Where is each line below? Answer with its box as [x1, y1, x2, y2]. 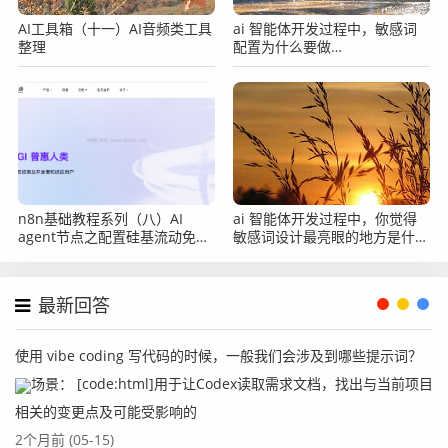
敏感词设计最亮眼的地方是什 [233, 227, 416, 247]
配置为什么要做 [233, 37, 332, 57]
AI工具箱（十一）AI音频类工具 [18, 19, 212, 39]
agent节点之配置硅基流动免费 [18, 227, 210, 247]
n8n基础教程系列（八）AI [18, 209, 183, 229]
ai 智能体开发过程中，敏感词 [233, 19, 418, 39]
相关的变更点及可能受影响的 [15, 402, 197, 422]
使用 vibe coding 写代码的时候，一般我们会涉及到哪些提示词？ [15, 346, 422, 366]
